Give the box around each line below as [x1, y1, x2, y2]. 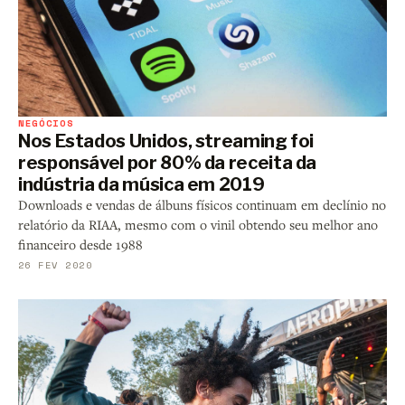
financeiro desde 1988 [18, 235, 143, 253]
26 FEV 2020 [18, 257, 93, 272]
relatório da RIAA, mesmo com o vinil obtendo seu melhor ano [18, 215, 378, 233]
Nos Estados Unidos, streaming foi [18, 129, 315, 152]
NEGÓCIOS [18, 115, 74, 130]
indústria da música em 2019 [18, 173, 265, 195]
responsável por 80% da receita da [18, 151, 317, 174]
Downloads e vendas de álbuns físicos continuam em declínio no [18, 195, 386, 213]
